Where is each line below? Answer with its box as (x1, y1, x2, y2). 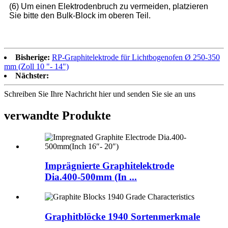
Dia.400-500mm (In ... (45, 172, 137, 183)
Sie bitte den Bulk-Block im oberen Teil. (9, 11, 151, 20)
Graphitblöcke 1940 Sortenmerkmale (45, 211, 200, 222)
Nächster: (15, 71, 49, 80)
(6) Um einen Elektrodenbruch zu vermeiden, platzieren (9, 2, 208, 11)
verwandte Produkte (4, 108, 111, 122)
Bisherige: (15, 52, 50, 62)
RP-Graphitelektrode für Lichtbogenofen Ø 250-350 (52, 52, 220, 62)
